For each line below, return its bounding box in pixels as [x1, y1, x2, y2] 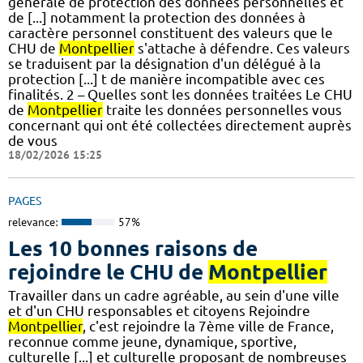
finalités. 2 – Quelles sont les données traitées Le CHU [8, 86, 352, 102]
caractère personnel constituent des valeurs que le [8, 24, 333, 41]
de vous [8, 132, 58, 148]
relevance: [8, 214, 58, 229]
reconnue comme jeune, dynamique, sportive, [8, 334, 297, 350]
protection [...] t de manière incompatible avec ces [8, 70, 325, 87]
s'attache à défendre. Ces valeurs [135, 40, 350, 56]
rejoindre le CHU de [8, 260, 208, 284]
